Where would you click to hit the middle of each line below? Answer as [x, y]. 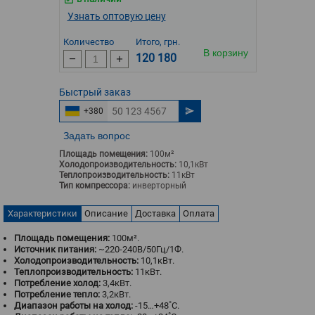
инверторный [158, 186]
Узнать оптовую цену [116, 16]
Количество [88, 42]
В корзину [225, 53]
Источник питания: [56, 249]
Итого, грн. [157, 42]
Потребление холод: [58, 283]
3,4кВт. [117, 283]
